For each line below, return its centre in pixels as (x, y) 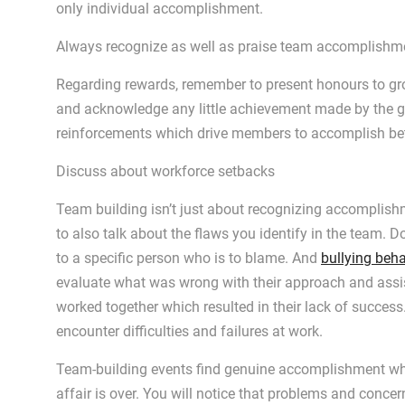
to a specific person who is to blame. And (188, 258)
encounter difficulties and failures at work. (189, 331)
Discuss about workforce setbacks (165, 171)
